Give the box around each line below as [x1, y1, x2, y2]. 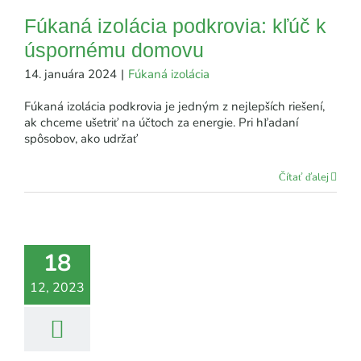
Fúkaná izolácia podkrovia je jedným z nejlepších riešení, [24, 98, 325, 114]
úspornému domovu [24, 38, 204, 61]
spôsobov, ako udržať [24, 130, 138, 147]
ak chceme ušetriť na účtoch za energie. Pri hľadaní [24, 114, 298, 131]
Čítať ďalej [279, 169, 329, 185]
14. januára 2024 [24, 65, 117, 82]
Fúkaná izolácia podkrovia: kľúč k [24, 14, 326, 37]
